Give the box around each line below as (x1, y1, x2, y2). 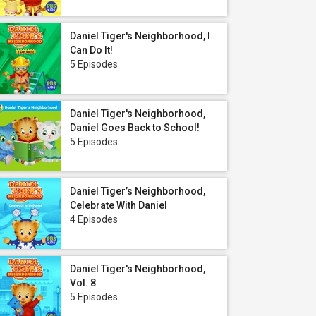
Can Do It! (70, 44, 113, 56)
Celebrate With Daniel (70, 200, 167, 211)
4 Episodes (70, 214, 118, 225)
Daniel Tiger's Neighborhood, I (70, 30, 210, 42)
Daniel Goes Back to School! (70, 122, 200, 133)
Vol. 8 (70, 277, 96, 288)
